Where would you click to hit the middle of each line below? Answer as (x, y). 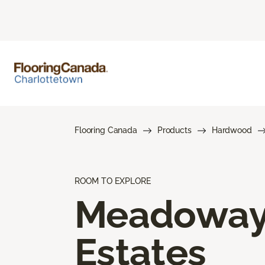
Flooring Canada (106, 130)
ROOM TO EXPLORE (113, 181)
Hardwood (232, 130)
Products (174, 130)
